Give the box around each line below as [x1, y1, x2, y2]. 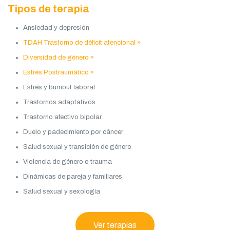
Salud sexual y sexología [23, 187, 100, 195]
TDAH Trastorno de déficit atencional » [23, 39, 141, 46]
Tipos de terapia [8, 3, 89, 14]
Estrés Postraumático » [23, 68, 94, 76]
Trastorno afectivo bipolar [23, 113, 102, 121]
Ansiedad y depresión [23, 24, 89, 31]
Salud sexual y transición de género [23, 143, 131, 150]
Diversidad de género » [23, 53, 94, 61]
